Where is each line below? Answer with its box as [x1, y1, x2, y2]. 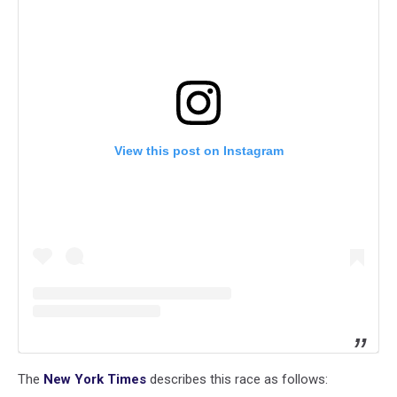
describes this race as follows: [146, 371, 328, 388]
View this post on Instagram [113, 144, 284, 159]
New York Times [43, 371, 146, 388]
